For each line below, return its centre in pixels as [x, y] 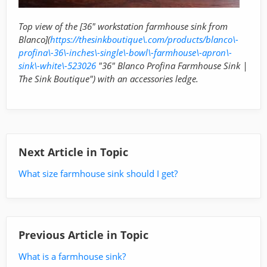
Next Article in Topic [73, 152]
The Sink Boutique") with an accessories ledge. [108, 78]
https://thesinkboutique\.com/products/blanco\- [144, 39]
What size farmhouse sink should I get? [98, 173]
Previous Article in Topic [83, 235]
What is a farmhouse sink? [72, 256]
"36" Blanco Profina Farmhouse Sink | [172, 65]
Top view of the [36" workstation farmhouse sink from [123, 26]
